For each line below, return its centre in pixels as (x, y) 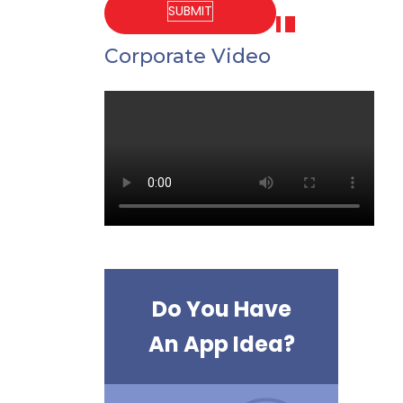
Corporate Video (188, 56)
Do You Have (221, 309)
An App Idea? (221, 344)
